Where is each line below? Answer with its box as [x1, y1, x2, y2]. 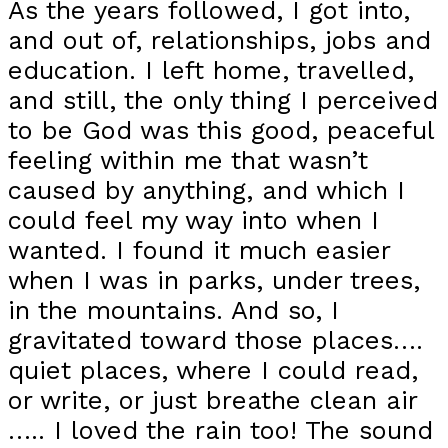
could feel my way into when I [8, 205, 379, 236]
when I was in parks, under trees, [8, 265, 420, 296]
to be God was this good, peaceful [8, 115, 434, 146]
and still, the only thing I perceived [8, 85, 438, 116]
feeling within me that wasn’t [8, 145, 368, 176]
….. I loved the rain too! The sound [8, 415, 433, 446]
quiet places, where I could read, [8, 355, 418, 386]
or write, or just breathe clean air [8, 385, 417, 416]
